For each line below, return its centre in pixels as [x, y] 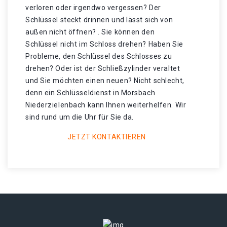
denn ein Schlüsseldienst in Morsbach [90, 93]
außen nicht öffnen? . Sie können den [90, 32]
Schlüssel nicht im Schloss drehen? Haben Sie [104, 44]
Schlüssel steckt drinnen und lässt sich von [99, 20]
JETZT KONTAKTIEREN [107, 137]
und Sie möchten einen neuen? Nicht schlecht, [105, 81]
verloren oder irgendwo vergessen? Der [93, 8]
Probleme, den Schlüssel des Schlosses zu [99, 56]
